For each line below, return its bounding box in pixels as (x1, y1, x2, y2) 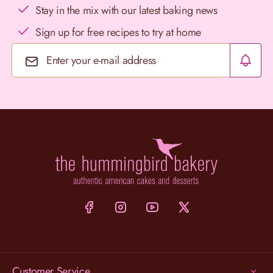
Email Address (135, 60, 192, 75)
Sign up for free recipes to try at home (35, 24, 201, 40)
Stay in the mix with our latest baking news (35, 2, 218, 18)
